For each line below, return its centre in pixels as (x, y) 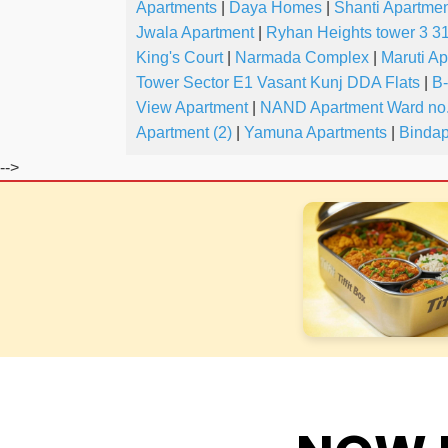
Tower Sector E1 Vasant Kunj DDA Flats (278, 83)
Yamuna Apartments (315, 133)
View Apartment (192, 108)
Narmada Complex (302, 58)
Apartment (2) (184, 133)
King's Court (179, 58)
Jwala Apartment (195, 33)
